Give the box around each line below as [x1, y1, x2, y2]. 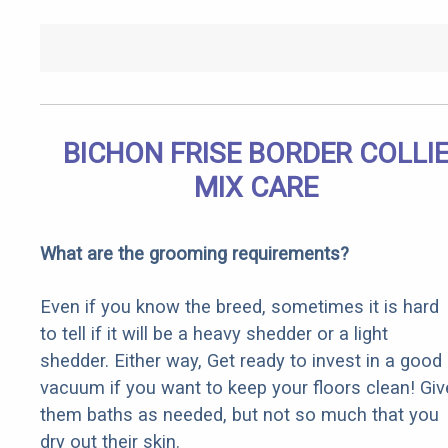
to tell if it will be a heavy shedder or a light [40, 323, 388, 345]
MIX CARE [194, 171, 318, 205]
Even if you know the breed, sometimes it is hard [40, 296, 439, 318]
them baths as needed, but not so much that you [40, 404, 439, 426]
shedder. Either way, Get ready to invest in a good [40, 350, 442, 372]
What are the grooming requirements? [40, 243, 349, 265]
